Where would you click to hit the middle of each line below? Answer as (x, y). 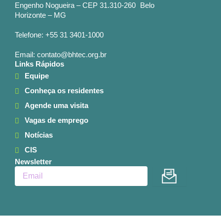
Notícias (39, 135)
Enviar (182, 173)
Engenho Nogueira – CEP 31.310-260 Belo (85, 6)
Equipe (37, 76)
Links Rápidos (39, 64)
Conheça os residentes (64, 91)
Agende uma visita (56, 106)
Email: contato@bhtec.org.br (61, 55)
